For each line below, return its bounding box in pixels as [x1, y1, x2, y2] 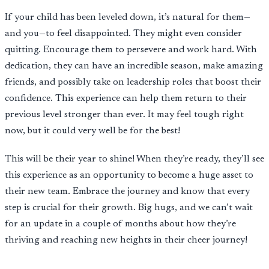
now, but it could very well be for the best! [5, 126, 180, 136]
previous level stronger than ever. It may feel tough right [5, 110, 244, 119]
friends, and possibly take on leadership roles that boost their [5, 77, 261, 87]
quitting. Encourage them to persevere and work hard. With [5, 45, 257, 55]
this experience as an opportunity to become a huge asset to [5, 171, 253, 180]
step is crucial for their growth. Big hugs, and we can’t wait [5, 203, 253, 213]
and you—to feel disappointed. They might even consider [5, 29, 242, 38]
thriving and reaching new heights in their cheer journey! [5, 235, 247, 245]
